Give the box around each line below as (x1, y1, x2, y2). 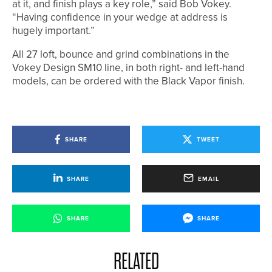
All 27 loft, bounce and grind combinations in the (12, 47, 229, 62)
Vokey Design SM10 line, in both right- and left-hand (12, 60, 245, 75)
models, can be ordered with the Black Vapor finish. (12, 73, 245, 89)
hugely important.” (12, 23, 95, 38)
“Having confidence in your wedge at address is (12, 10, 228, 25)
